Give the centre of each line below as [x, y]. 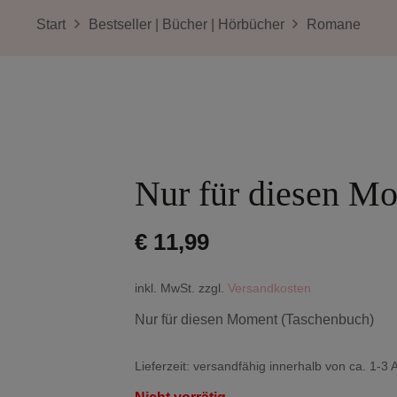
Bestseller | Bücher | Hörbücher [186, 24]
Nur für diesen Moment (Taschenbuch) [254, 319]
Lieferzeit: [163, 366]
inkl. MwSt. [164, 288]
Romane [333, 24]
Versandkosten [269, 288]
